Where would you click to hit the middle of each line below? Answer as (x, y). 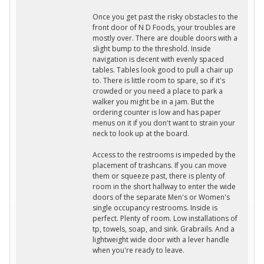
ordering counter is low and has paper (157, 113)
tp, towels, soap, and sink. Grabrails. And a (164, 229)
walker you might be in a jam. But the (154, 102)
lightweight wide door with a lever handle (161, 240)
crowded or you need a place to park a (158, 91)
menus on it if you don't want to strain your (164, 123)
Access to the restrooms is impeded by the (164, 155)
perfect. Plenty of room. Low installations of (165, 219)
